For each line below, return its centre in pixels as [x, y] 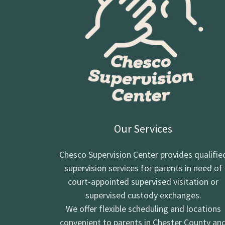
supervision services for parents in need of [143, 168]
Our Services [143, 128]
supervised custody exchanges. [143, 195]
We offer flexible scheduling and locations [143, 208]
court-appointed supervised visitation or [143, 181]
